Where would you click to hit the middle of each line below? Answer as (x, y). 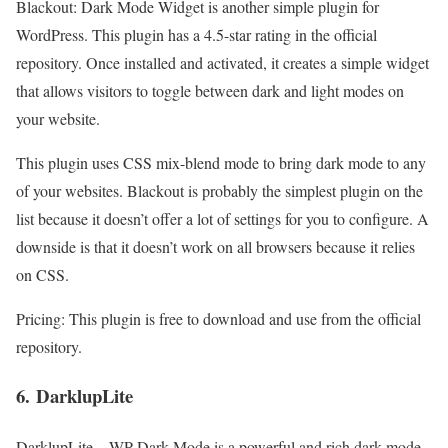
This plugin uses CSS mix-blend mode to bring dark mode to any (221, 162)
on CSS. (42, 274)
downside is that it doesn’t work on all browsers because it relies (215, 246)
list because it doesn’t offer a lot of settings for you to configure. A (222, 218)
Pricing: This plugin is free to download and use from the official (218, 318)
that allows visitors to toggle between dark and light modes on (210, 90)
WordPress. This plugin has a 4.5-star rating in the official (196, 34)
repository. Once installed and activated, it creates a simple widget (222, 62)
